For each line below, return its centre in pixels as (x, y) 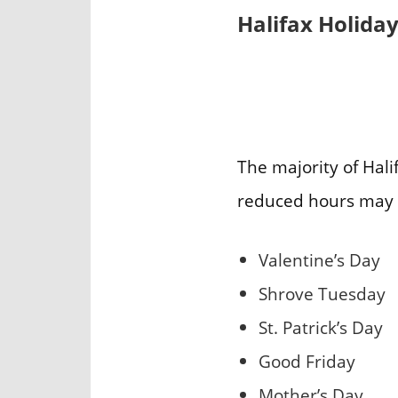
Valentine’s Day (319, 259)
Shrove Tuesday (322, 293)
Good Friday (307, 361)
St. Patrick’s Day (321, 327)
